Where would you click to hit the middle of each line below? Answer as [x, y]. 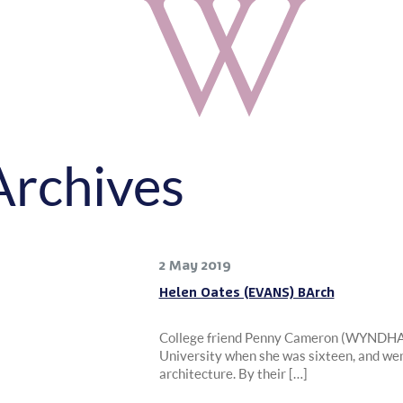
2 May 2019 [195, 265]
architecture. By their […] [233, 373]
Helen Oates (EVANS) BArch [246, 292]
